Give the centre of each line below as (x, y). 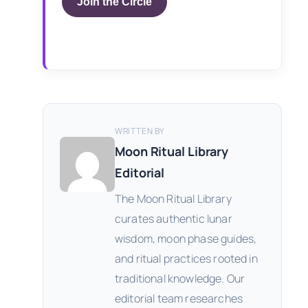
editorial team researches (179, 298)
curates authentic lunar (174, 218)
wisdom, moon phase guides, (186, 238)
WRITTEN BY (140, 131)
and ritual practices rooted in (186, 258)
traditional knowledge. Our (180, 278)
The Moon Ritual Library (173, 198)
